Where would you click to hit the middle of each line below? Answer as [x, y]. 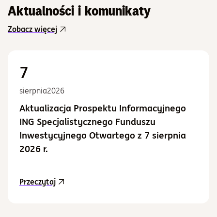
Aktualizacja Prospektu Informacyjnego [103, 108]
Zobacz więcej [32, 29]
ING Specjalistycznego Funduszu [87, 122]
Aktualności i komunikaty [79, 11]
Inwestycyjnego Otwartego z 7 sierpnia [103, 135]
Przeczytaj [38, 181]
